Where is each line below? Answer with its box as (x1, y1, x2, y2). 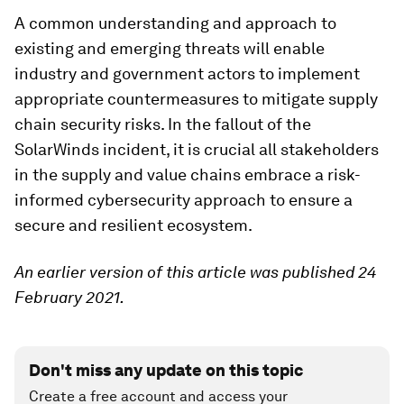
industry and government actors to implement (14, 63, 360, 83)
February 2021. (14, 287, 124, 307)
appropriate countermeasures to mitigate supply (14, 88, 378, 108)
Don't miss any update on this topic (29, 360, 303, 380)
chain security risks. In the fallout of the (14, 114, 311, 133)
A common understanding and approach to (14, 13, 336, 32)
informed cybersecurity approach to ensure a (14, 189, 353, 209)
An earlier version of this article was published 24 (14, 262, 376, 281)
